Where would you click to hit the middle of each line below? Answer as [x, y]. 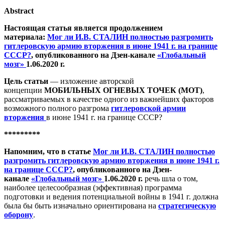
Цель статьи [27, 81]
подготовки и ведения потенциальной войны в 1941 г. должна [111, 196]
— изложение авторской [92, 81]
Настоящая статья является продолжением [83, 28]
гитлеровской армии [148, 108]
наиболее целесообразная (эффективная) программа [93, 187]
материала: [26, 37]
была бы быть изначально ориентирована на [81, 205]
